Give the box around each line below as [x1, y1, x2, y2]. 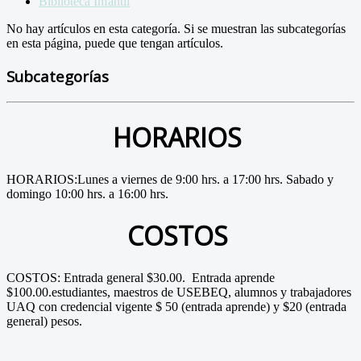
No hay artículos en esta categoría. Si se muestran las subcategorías [6, 22, 346, 36]
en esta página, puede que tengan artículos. [6, 36, 223, 51]
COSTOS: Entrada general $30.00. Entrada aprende [6, 270, 275, 284]
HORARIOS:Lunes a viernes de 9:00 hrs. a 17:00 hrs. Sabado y [6, 172, 334, 186]
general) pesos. [6, 313, 82, 328]
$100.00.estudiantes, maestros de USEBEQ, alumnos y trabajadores [6, 284, 351, 299]
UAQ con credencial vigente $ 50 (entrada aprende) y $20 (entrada [6, 299, 346, 313]
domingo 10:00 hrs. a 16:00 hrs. [6, 186, 168, 201]
